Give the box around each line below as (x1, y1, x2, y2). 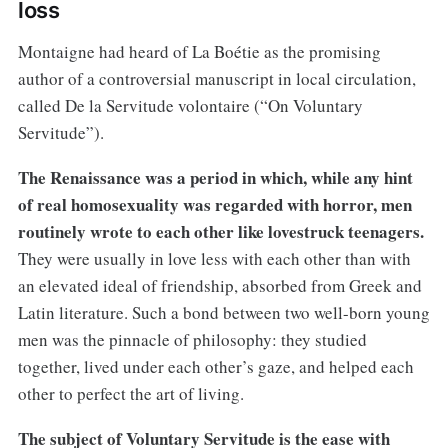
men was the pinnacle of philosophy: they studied (17, 328, 367, 352)
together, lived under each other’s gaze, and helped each (17, 355, 414, 379)
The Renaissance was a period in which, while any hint (17, 165, 413, 191)
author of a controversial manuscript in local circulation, (17, 67, 416, 91)
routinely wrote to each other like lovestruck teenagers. (17, 219, 424, 245)
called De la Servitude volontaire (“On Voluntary (17, 94, 363, 118)
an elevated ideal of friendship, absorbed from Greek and (17, 274, 422, 298)
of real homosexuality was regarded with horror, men (17, 192, 412, 218)
